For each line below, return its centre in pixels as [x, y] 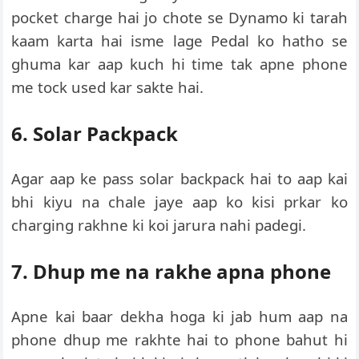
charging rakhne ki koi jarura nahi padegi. [159, 225]
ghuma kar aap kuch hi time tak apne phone [179, 64]
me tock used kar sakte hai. [108, 87]
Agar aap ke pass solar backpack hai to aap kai [179, 178]
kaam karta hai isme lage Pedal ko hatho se [179, 40]
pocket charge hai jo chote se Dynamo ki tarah [179, 17]
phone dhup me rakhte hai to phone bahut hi [179, 339]
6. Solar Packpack [95, 133]
